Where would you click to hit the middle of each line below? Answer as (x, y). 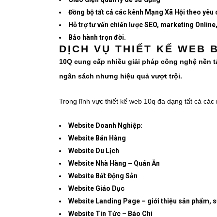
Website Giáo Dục (96, 189)
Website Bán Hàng (97, 138)
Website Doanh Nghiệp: (105, 126)
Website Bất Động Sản (103, 176)
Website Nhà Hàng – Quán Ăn (114, 163)
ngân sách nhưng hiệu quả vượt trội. (121, 76)
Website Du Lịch (94, 151)
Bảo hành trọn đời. (97, 38)
